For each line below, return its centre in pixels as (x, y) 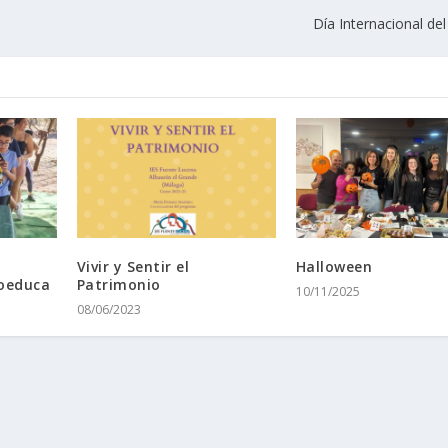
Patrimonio (118, 284)
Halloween (334, 266)
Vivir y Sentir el (133, 266)
